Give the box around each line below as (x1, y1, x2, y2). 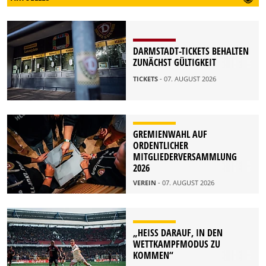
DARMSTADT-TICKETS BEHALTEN (133, 45, 249, 58)
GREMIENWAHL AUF (133, 128, 207, 141)
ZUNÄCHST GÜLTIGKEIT (133, 56, 216, 69)
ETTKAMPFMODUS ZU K (133, 237, 220, 251)
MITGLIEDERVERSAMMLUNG (133, 150, 237, 164)
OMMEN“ (133, 248, 173, 262)
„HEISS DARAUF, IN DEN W (133, 226, 223, 239)
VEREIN (133, 178, 158, 188)
